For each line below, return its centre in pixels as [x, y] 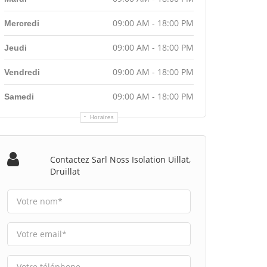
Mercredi [22, 23]
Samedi [19, 96]
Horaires [102, 117]
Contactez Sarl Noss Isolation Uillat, [120, 159]
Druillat [65, 171]
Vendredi [22, 72]
